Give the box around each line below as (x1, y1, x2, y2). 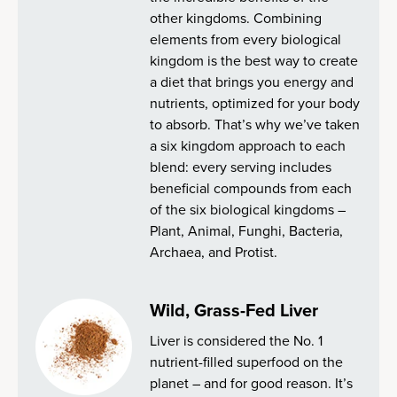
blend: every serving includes (150, 157, 332, 177)
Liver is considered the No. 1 (150, 331, 323, 351)
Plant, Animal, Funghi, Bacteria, (150, 221, 344, 241)
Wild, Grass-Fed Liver (150, 297, 319, 323)
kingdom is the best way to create (150, 51, 359, 71)
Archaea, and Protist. (150, 242, 278, 262)
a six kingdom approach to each (150, 136, 346, 156)
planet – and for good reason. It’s (150, 373, 354, 393)
